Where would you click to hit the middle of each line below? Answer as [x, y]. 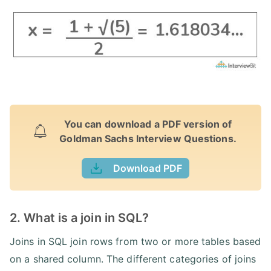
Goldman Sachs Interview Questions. [148, 139]
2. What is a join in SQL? [80, 218]
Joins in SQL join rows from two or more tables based [135, 242]
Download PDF [148, 168]
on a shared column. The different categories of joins [133, 259]
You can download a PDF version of [148, 124]
